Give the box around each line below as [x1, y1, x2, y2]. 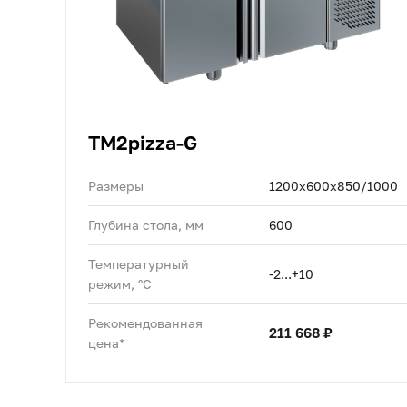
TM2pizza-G [88, 130, 197, 154]
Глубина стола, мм [88, 216, 203, 233]
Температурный [88, 255, 189, 272]
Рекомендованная [88, 314, 203, 331]
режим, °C [88, 275, 152, 292]
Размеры [88, 177, 144, 194]
